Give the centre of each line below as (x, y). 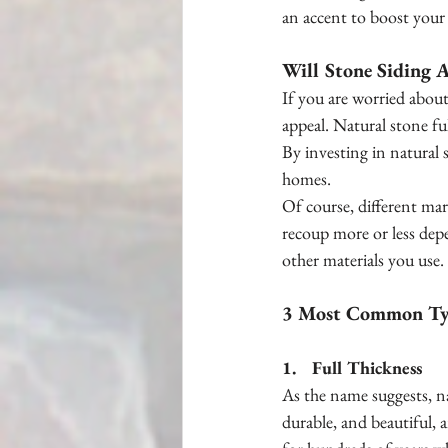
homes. (306, 178)
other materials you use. (363, 259)
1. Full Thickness (352, 367)
